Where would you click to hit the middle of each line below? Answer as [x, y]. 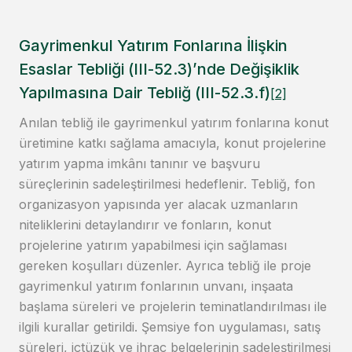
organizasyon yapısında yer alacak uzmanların [158, 205]
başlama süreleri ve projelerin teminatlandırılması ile [173, 307]
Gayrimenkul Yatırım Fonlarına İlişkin [153, 46]
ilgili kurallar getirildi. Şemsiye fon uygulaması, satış [170, 327]
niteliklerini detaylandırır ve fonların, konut [145, 225]
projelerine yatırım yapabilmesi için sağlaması [153, 246]
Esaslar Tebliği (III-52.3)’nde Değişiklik [159, 70]
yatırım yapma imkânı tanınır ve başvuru [139, 164]
